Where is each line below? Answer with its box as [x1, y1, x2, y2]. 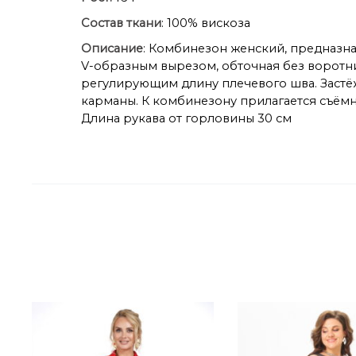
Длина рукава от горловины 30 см [81, 111, 292, 126]
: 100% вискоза [161, 16, 250, 31]
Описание [81, 41, 143, 56]
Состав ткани [81, 16, 161, 31]
